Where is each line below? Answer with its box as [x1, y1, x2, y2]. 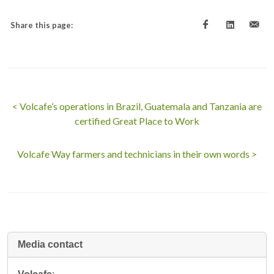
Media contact [18, 239, 83, 250]
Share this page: [10, 20, 73, 31]
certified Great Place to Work [75, 115, 199, 127]
